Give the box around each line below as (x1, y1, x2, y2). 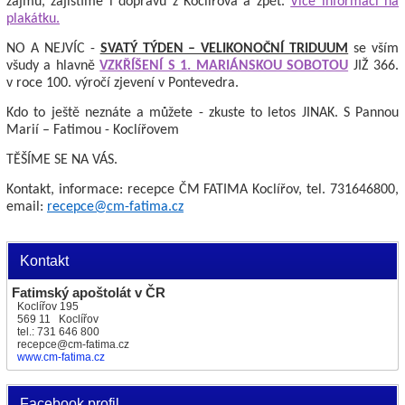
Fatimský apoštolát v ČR (12, 284, 165, 300)
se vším (348, 41, 400, 56)
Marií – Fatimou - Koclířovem (6, 122, 179, 137)
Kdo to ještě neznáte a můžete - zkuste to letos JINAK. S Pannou (6, 105, 399, 120)
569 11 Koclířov (12, 312, 99, 325)
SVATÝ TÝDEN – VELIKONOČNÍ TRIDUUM (99, 41, 349, 56)
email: (6, 199, 47, 214)
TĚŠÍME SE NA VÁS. (6, 152, 118, 167)
